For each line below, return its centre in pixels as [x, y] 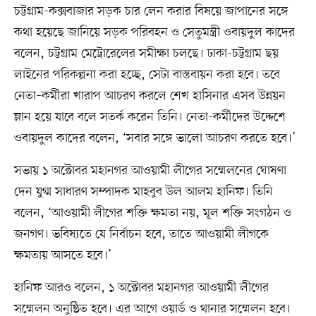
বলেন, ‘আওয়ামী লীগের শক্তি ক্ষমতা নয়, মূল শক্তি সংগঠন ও [152, 213]
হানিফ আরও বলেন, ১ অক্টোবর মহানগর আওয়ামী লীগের [141, 288]
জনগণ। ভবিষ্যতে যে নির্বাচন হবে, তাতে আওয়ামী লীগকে [141, 235]
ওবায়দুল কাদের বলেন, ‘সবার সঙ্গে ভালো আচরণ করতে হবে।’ [154, 139]
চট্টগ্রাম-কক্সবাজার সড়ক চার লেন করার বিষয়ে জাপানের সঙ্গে [151, 12]
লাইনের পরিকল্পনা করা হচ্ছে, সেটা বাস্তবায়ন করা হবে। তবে [147, 75]
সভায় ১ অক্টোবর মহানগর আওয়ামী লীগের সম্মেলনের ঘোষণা [150, 171]
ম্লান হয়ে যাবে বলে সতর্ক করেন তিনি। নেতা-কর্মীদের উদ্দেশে [150, 117]
